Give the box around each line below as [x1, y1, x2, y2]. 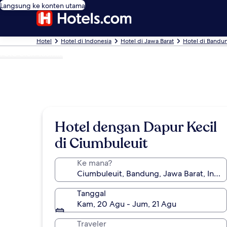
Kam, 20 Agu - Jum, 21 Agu [77, 199, 176, 209]
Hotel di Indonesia [61, 37, 111, 45]
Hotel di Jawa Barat [121, 37, 174, 45]
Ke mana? [77, 158, 112, 168]
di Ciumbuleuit [55, 134, 147, 153]
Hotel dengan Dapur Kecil [55, 118, 217, 137]
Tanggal [77, 188, 106, 199]
